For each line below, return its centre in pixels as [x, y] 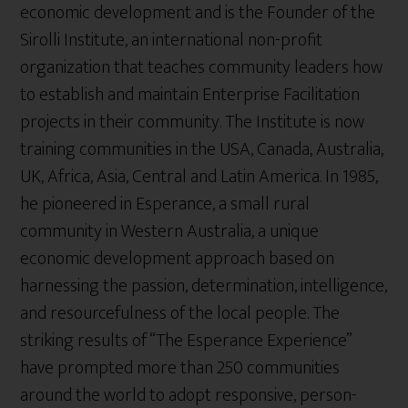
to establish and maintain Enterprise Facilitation [190, 95]
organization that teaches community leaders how [202, 67]
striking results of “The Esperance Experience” [186, 341]
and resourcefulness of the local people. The [180, 313]
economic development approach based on [178, 259]
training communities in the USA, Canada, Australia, [202, 149]
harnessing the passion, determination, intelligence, [204, 286]
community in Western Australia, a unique [170, 231]
